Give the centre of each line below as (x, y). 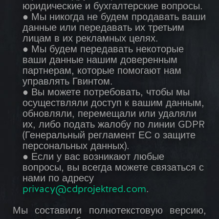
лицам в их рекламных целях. (90, 39)
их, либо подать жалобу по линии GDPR (114, 125)
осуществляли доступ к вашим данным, (113, 104)
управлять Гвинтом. (68, 82)
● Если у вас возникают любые (93, 158)
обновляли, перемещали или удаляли (109, 115)
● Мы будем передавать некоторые (103, 50)
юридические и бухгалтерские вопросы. (113, 7)
